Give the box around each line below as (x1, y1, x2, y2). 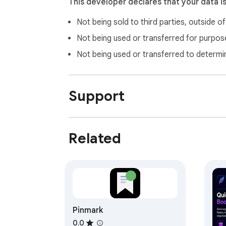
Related (69, 129, 121, 147)
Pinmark (73, 205, 103, 215)
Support (69, 87, 125, 105)
